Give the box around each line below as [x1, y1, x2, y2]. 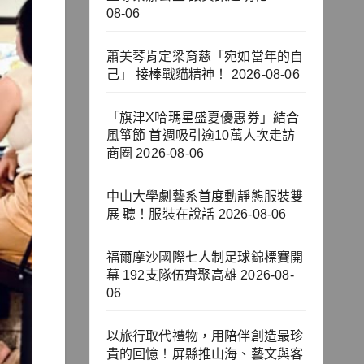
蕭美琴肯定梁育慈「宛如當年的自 [106, 50, 304, 64]
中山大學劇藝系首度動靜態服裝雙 [106, 189, 304, 204]
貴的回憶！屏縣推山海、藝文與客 [106, 347, 304, 362]
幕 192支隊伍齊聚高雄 [106, 268, 237, 283]
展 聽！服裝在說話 [106, 207, 215, 222]
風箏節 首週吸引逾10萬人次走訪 [106, 128, 296, 143]
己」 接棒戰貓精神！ [106, 67, 228, 82]
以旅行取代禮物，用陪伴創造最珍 [106, 329, 304, 344]
